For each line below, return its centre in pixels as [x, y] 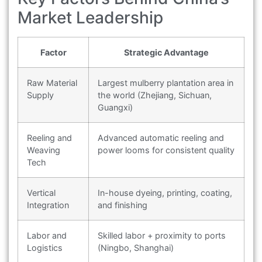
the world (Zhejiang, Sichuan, [155, 95]
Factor [53, 53]
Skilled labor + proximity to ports [162, 236]
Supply [40, 95]
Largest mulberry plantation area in [166, 83]
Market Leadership [90, 18]
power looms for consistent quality [166, 150]
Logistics [45, 248]
